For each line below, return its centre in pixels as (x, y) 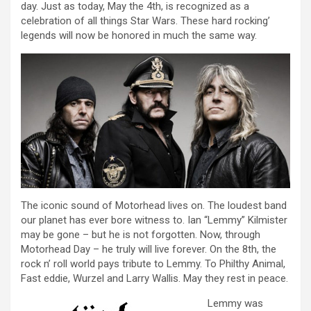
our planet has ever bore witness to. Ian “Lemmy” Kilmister (154, 220)
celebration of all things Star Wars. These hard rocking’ (145, 21)
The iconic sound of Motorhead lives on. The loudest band (154, 205)
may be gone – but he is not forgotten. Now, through (141, 234)
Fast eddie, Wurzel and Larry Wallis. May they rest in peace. (154, 278)
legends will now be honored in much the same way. (139, 36)
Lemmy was (235, 303)
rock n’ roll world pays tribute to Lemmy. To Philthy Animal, (153, 263)
